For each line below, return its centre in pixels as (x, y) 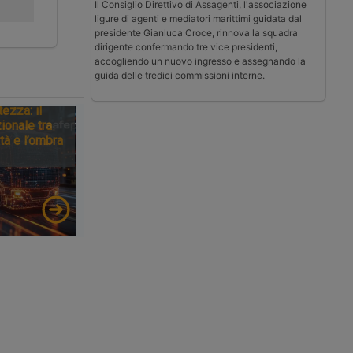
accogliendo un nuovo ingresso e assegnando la (200, 61)
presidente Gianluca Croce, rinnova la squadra (196, 32)
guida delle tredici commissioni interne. (180, 75)
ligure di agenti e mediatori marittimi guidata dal (198, 18)
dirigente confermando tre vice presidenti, (186, 46)
